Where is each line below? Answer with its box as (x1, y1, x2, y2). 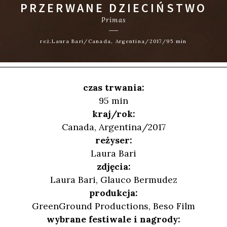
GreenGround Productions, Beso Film (32, 200, 195, 212)
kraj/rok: (92, 107, 135, 120)
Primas (101, 16, 126, 25)
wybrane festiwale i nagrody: (47, 213, 180, 225)
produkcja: (89, 186, 138, 199)
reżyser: (95, 134, 132, 146)
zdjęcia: (96, 160, 131, 172)
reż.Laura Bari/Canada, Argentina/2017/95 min (40, 37, 187, 45)
